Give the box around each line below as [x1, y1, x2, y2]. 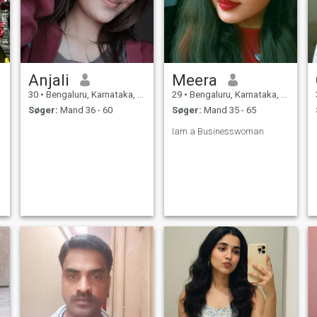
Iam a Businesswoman [171, 126, 264, 137]
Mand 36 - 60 [57, 105, 113, 116]
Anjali [28, 70, 69, 89]
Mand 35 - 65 [201, 105, 256, 116]
